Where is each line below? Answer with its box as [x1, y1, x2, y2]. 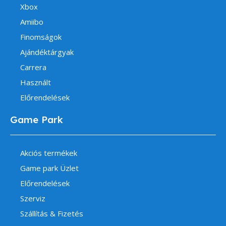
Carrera [20, 62, 46, 73]
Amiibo [20, 17, 43, 27]
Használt [20, 77, 51, 88]
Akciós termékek [20, 148, 77, 158]
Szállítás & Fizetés [20, 208, 83, 219]
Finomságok [20, 32, 62, 42]
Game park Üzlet [20, 163, 79, 174]
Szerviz [20, 193, 45, 204]
